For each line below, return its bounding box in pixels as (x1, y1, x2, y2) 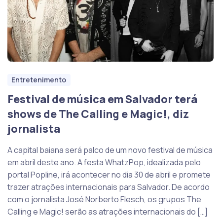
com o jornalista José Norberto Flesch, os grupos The (7, 193, 201, 205)
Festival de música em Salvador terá (7, 91, 197, 107)
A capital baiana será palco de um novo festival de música (7, 144, 213, 155)
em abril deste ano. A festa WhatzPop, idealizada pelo (7, 156, 201, 168)
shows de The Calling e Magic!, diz (7, 106, 189, 121)
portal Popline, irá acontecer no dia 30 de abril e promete (7, 169, 211, 180)
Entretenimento (11, 75, 67, 85)
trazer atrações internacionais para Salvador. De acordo (7, 181, 210, 192)
